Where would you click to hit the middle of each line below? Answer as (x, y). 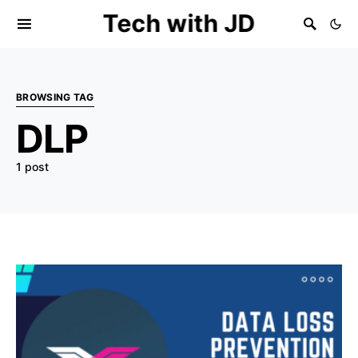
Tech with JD (179, 23)
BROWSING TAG (55, 97)
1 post (32, 167)
